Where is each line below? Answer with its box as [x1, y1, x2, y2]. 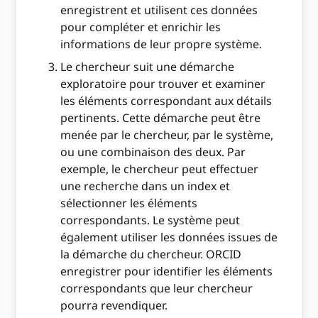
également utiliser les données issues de [60, 229, 278, 246]
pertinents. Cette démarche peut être [60, 110, 261, 126]
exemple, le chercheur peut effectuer [60, 161, 259, 177]
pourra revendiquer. [60, 297, 171, 314]
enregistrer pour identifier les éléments [60, 263, 273, 280]
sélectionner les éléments [60, 195, 198, 212]
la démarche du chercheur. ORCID [60, 246, 242, 263]
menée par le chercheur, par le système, [60, 127, 274, 143]
